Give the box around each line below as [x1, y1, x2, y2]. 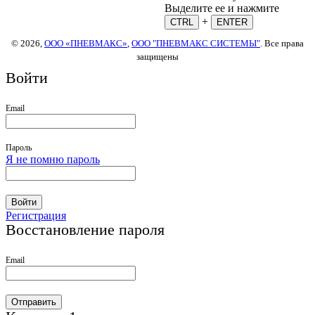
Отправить [11, 297, 56, 308]
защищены [136, 51, 179, 63]
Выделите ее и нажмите [165, 2, 282, 15]
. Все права [260, 38, 304, 49]
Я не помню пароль [6, 153, 100, 166]
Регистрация [6, 210, 66, 222]
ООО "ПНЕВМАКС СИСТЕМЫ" [131, 38, 260, 49]
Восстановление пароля [6, 221, 165, 239]
